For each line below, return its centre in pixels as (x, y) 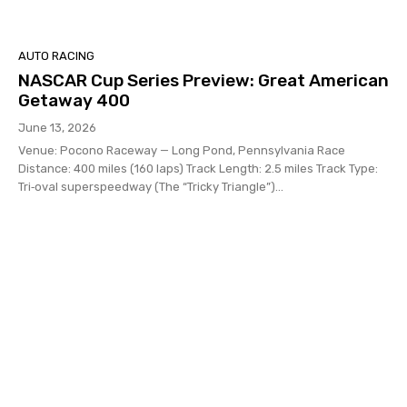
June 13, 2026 (57, 127)
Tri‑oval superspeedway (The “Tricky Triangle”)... (151, 186)
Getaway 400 (74, 100)
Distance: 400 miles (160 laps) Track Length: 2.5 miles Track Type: (198, 168)
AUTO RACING (56, 55)
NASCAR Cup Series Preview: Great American (203, 80)
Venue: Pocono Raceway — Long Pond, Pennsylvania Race (182, 150)
